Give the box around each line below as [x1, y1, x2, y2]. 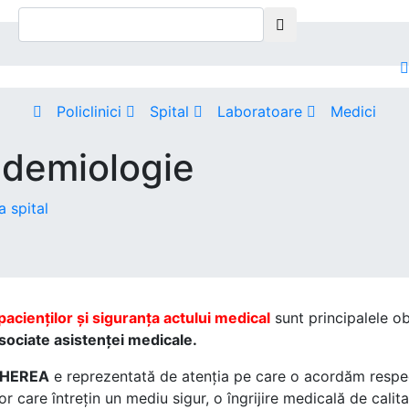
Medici [330, 102, 376, 121]
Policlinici [57, 102, 126, 121]
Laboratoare [217, 102, 307, 121]
